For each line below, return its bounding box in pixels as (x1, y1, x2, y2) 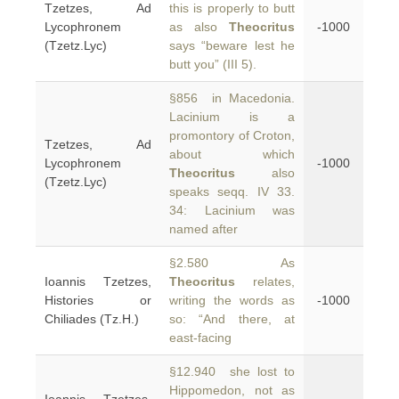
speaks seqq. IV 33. (169, 184, 295, 199)
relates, (235, 274, 295, 289)
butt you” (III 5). (169, 57, 256, 71)
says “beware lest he (169, 38, 295, 53)
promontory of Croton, (169, 128, 295, 142)
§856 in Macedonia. (169, 91, 295, 105)
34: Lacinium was (169, 203, 295, 217)
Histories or (45, 293, 151, 307)
